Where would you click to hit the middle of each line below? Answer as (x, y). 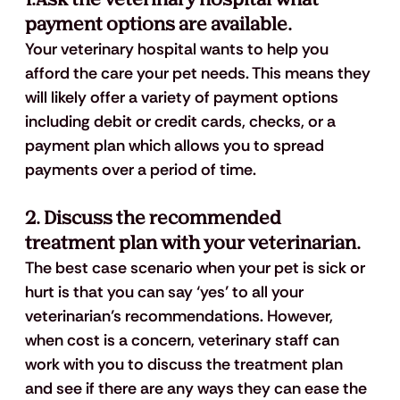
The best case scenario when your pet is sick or (196, 268)
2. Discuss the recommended (154, 219)
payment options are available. (158, 25)
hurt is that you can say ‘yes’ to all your (166, 292)
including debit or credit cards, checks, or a (182, 122)
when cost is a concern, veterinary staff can (183, 341)
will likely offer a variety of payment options (183, 98)
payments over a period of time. (142, 170)
